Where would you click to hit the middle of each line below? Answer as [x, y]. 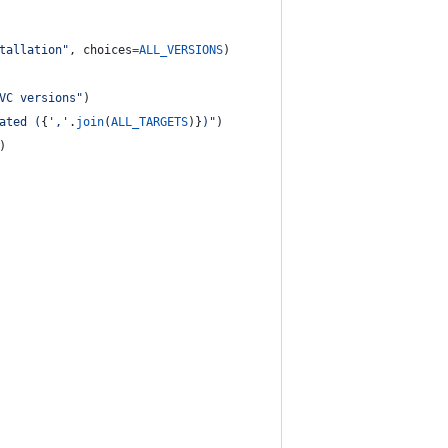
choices [107, 50]
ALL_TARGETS [149, 122]
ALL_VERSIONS [181, 50]
